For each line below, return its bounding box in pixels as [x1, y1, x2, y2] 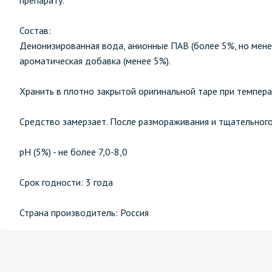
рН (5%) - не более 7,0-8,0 [19, 146, 127, 158]
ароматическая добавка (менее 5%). [19, 55, 171, 67]
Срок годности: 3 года [19, 176, 113, 188]
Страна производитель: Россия [19, 206, 149, 219]
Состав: [19, 24, 51, 36]
